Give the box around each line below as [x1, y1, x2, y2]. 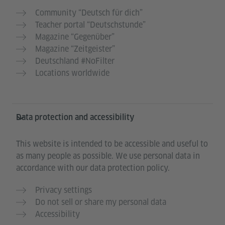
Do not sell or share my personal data [35, 197, 166, 208]
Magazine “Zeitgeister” [35, 44, 115, 55]
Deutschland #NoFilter [35, 56, 115, 67]
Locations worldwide [35, 68, 109, 79]
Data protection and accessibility [16, 113, 134, 123]
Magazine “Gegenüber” [35, 32, 115, 43]
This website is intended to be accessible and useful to [16, 139, 208, 150]
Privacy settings [35, 185, 92, 196]
